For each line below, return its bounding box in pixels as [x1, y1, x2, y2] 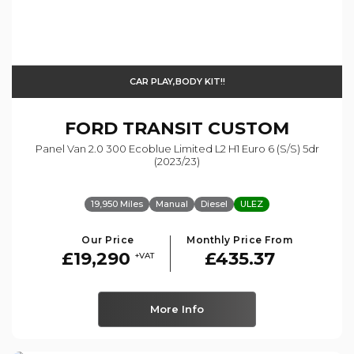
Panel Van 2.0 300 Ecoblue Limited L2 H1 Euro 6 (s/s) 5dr [35, 141, 319, 155]
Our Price [81, 233, 134, 246]
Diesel [201, 198, 228, 209]
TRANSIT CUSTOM [118, 117, 289, 139]
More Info [150, 302, 204, 315]
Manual [156, 198, 188, 209]
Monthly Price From [186, 233, 292, 246]
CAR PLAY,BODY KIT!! [129, 75, 225, 87]
